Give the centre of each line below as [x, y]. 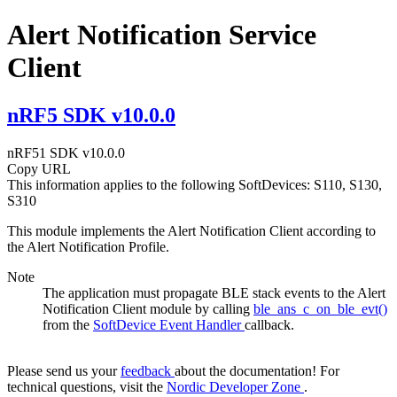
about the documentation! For [257, 370]
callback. [269, 324]
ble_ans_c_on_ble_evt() [320, 308]
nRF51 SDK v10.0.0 [66, 152]
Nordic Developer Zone [235, 386]
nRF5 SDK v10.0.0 [91, 115]
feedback [148, 370]
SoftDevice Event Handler [169, 324]
